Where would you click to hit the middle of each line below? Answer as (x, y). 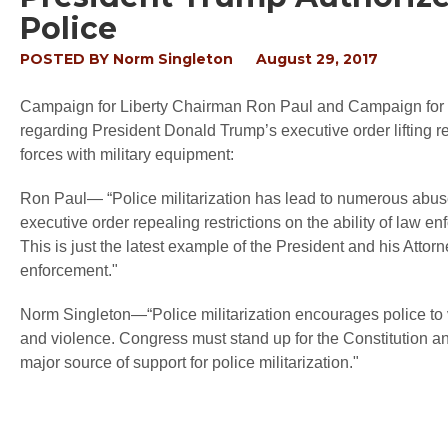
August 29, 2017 (317, 59)
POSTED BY (66, 59)
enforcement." (69, 270)
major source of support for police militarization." (189, 362)
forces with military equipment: (127, 154)
